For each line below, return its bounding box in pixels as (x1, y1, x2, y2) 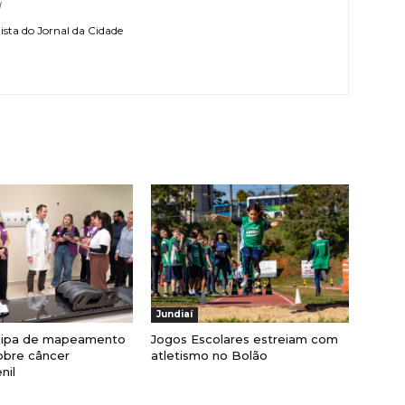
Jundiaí (156, 308, 193, 321)
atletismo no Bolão (151, 348, 268, 363)
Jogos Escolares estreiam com (151, 332, 339, 347)
